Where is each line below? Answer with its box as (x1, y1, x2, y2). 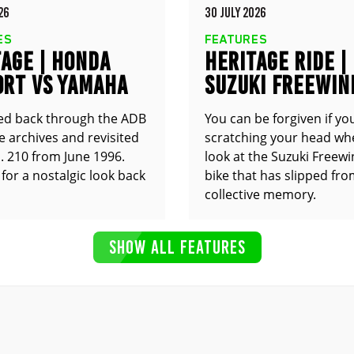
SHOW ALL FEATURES (108, 235, 246, 258)
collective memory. (205, 186, 316, 203)
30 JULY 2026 (205, 4, 266, 21)
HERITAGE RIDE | (205, 47, 347, 77)
